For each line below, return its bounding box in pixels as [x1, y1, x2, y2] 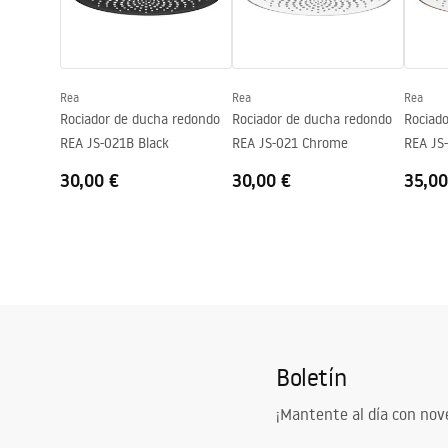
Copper [404, 158, 444, 176]
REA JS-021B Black [60, 134, 169, 152]
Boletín [276, 361, 347, 392]
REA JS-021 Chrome [232, 134, 348, 152]
